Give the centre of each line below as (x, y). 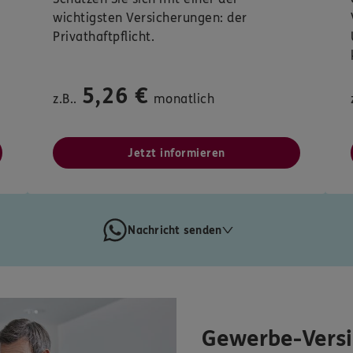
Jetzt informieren (176, 154)
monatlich (184, 99)
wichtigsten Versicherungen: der (150, 18)
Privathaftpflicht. (104, 37)
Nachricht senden (175, 230)
